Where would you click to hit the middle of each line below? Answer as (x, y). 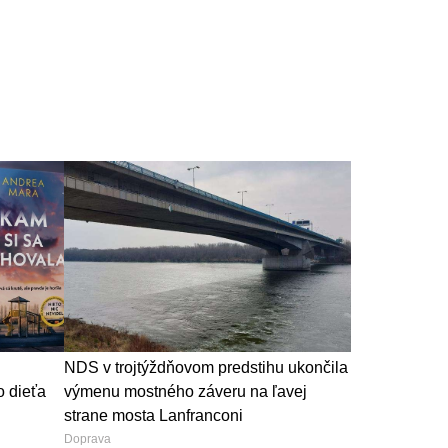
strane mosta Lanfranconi (153, 416)
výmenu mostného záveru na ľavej (185, 392)
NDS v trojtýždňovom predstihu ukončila (205, 368)
